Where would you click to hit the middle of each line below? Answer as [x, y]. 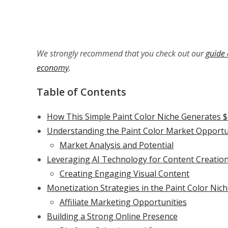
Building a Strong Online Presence [112, 217]
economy [53, 68]
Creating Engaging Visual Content [124, 174]
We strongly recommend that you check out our [121, 54]
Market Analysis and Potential [117, 145]
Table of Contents [81, 92]
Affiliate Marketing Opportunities [123, 202]
